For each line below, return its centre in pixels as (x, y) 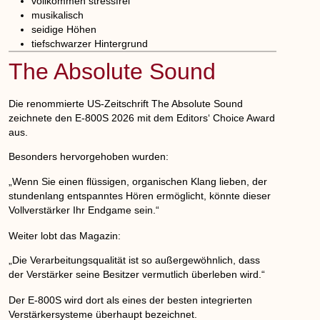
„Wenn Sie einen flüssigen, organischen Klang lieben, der (138, 181)
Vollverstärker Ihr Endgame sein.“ (84, 210)
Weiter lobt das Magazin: (65, 235)
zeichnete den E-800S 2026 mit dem (93, 118)
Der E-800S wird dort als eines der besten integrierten (131, 300)
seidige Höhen (64, 29)
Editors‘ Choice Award (226, 118)
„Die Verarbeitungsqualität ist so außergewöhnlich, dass (135, 260)
